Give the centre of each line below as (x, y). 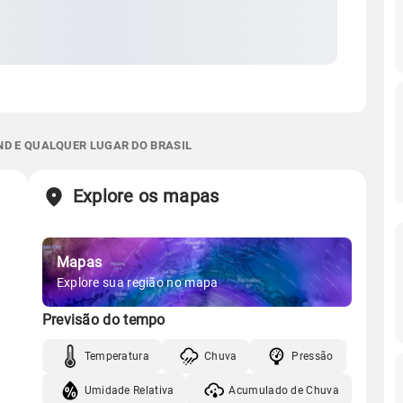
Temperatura (116, 356)
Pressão (313, 356)
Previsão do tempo (103, 320)
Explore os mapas (146, 196)
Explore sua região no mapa (137, 282)
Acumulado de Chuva (284, 390)
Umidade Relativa (129, 390)
